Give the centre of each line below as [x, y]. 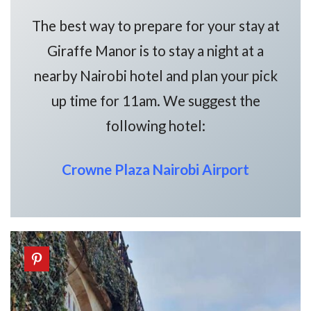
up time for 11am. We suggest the [155, 100]
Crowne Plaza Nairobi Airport [155, 169]
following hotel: [155, 125]
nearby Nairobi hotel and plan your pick [155, 75]
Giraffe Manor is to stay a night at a [155, 50]
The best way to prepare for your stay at [155, 25]
